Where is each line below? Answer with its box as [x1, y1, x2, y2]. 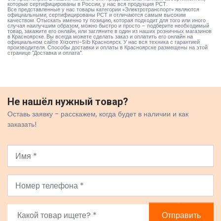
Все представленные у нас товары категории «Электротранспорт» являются [7, 5, 199, 14]
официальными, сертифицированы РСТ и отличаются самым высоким [7, 11, 186, 19]
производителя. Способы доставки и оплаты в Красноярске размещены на [7, 43, 196, 52]
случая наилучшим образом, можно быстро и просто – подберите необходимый [7, 22, 209, 30]
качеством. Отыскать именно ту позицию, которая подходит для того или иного [7, 16, 206, 25]
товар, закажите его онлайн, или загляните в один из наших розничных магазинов [7, 27, 212, 36]
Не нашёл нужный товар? [7, 96, 128, 108]
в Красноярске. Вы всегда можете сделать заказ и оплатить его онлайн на [7, 33, 193, 41]
